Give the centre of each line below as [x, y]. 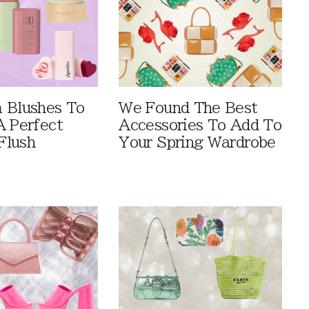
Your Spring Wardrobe [197, 142]
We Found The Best [188, 108]
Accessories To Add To [200, 125]
